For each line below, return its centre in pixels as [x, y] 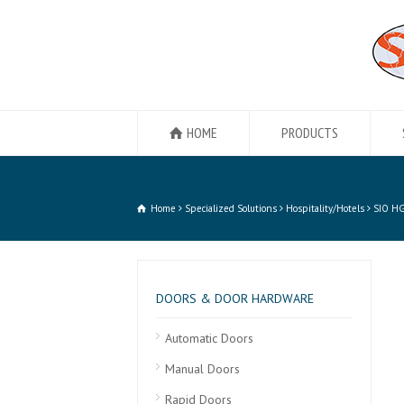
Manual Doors [202, 369]
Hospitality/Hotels [325, 208]
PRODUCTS [310, 133]
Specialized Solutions [231, 208]
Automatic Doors [209, 338]
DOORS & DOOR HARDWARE [235, 298]
